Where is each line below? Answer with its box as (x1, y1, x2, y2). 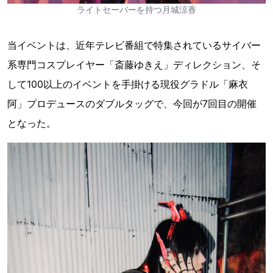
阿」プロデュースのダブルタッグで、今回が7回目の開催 (7, 97, 257, 110)
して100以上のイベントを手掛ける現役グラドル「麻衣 (7, 78, 248, 91)
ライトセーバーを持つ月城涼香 (77, 4, 196, 15)
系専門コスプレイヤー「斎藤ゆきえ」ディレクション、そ (7, 58, 261, 71)
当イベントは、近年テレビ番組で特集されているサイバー (7, 39, 261, 52)
